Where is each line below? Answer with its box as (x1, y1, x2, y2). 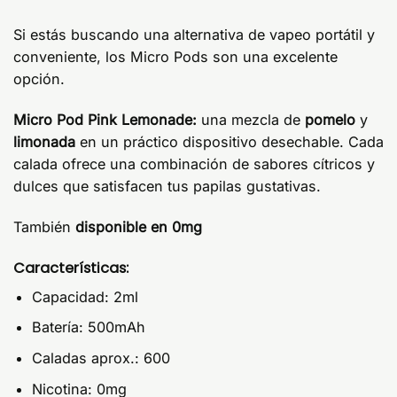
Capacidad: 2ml (32, 287, 138, 306)
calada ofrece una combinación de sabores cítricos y (13, 154, 375, 173)
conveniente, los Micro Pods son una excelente (13, 47, 338, 66)
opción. (13, 69, 65, 88)
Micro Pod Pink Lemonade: (13, 110, 201, 128)
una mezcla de (201, 110, 305, 128)
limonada (13, 132, 80, 151)
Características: (13, 257, 128, 278)
